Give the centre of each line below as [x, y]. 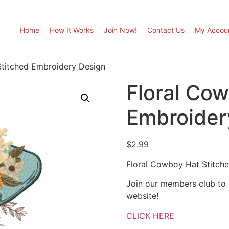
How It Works [72, 30]
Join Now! [120, 30]
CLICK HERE [150, 215]
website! [142, 196]
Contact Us [166, 30]
